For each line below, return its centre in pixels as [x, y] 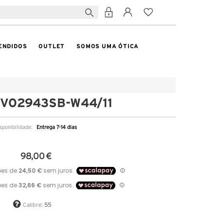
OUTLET [52, 46]
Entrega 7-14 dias [57, 127]
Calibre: [34, 205]
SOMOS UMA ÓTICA [108, 46]
